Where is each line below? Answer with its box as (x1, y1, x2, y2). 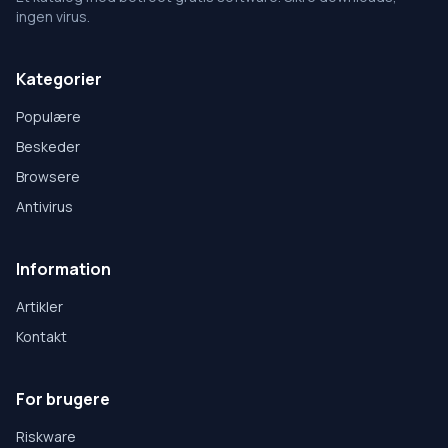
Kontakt (16, 327, 67, 347)
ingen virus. (16, 7, 90, 27)
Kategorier (16, 68, 102, 91)
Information (16, 258, 111, 281)
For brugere (16, 388, 110, 411)
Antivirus (16, 197, 73, 217)
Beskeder (16, 137, 80, 157)
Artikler (16, 297, 63, 317)
